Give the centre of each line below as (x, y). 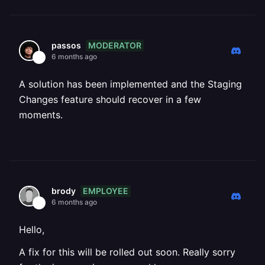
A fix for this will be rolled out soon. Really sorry (127, 252)
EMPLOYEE (106, 190)
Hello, (32, 230)
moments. (41, 115)
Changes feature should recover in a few (110, 99)
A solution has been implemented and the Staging (130, 84)
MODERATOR (115, 45)
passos (66, 45)
